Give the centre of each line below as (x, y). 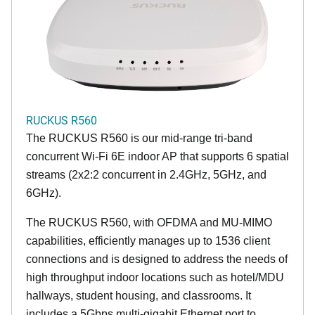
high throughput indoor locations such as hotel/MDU (155, 277)
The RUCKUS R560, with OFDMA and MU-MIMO (149, 222)
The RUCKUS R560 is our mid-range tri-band (139, 138)
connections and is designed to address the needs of (157, 259)
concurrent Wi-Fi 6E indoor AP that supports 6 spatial (157, 156)
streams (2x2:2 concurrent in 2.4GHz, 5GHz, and (146, 174)
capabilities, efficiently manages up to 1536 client (148, 240)
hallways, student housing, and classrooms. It (139, 295)
